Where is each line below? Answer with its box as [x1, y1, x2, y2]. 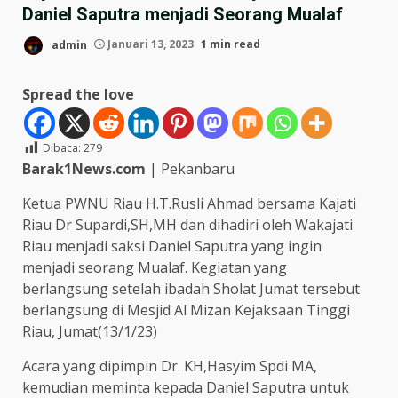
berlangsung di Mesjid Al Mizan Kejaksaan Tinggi [22, 299, 350, 320]
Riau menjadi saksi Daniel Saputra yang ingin [22, 235, 322, 256]
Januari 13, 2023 [105, 36, 196, 52]
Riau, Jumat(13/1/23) [22, 321, 157, 341]
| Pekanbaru [146, 158, 235, 179]
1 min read [201, 36, 260, 52]
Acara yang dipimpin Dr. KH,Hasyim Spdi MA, [22, 355, 317, 376]
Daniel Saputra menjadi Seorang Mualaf [22, 3, 343, 25]
